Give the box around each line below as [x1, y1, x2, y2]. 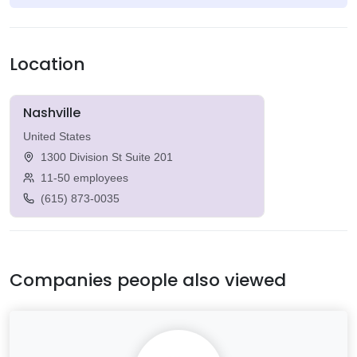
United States [23, 130, 91, 143]
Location [10, 52, 85, 77]
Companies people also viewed [10, 268, 286, 293]
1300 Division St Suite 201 [41, 151, 173, 164]
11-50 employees [41, 171, 128, 185]
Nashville [23, 104, 80, 123]
